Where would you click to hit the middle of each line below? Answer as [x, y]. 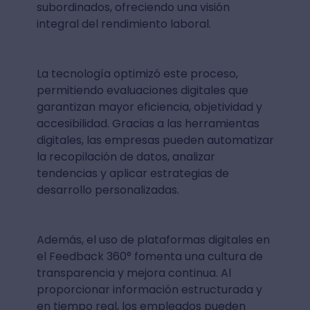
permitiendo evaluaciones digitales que [142, 90]
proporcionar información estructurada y [149, 290]
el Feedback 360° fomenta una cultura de [149, 256]
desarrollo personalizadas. [108, 190]
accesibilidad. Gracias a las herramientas [148, 124]
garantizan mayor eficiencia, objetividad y [149, 107]
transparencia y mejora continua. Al [134, 273]
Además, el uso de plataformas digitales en [153, 240]
